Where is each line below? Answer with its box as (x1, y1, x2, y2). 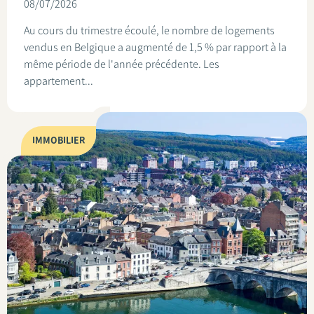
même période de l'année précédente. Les (24, 57, 219, 71)
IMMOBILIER (32, 135, 85, 146)
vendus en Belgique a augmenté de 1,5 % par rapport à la (24, 41, 287, 54)
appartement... (24, 74, 93, 88)
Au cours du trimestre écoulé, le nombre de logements (24, 24, 275, 37)
